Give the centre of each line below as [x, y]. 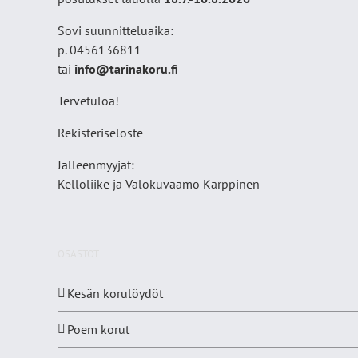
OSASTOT [78, 254]
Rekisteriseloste [100, 133]
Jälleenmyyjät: [96, 165]
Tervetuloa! [88, 101]
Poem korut [98, 330]
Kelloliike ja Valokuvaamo [130, 184]
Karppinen [231, 184]
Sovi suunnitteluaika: [115, 31]
